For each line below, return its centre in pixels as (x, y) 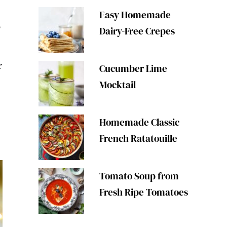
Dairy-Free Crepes (137, 31)
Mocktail (117, 85)
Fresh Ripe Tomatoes (143, 192)
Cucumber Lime (133, 68)
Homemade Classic (139, 122)
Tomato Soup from (139, 176)
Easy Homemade (135, 15)
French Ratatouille (138, 138)
